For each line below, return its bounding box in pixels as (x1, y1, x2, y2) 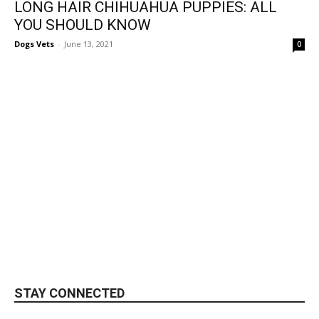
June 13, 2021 (64, 38, 113, 49)
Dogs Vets (14, 38, 54, 49)
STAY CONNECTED (14, 285, 125, 300)
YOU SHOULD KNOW (14, 16, 151, 33)
